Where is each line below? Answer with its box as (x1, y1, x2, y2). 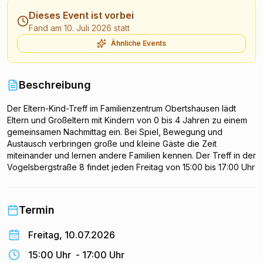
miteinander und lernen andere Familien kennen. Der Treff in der (7, 150, 256, 160)
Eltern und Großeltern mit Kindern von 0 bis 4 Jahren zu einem (7, 114, 247, 125)
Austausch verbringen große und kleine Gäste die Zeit (7, 138, 217, 149)
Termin (19, 203, 55, 216)
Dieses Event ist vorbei (29, 9, 134, 21)
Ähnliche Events (111, 38, 166, 48)
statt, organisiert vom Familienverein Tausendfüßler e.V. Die (7, 173, 236, 184)
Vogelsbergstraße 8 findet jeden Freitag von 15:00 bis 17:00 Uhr (7, 161, 255, 172)
